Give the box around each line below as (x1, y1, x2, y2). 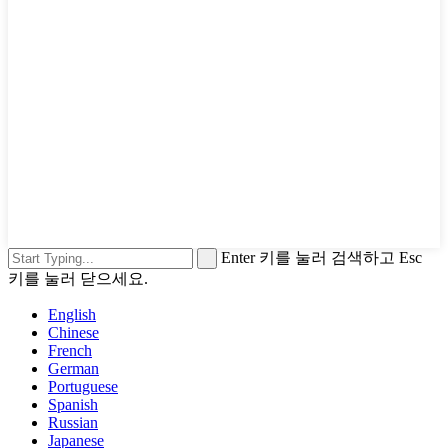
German (48, 359, 99, 377)
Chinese (48, 323, 99, 341)
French (48, 341, 92, 359)
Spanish (48, 395, 98, 413)
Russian (48, 413, 98, 431)
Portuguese (48, 377, 118, 395)
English (48, 305, 96, 323)
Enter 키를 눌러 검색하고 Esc (221, 248, 422, 266)
